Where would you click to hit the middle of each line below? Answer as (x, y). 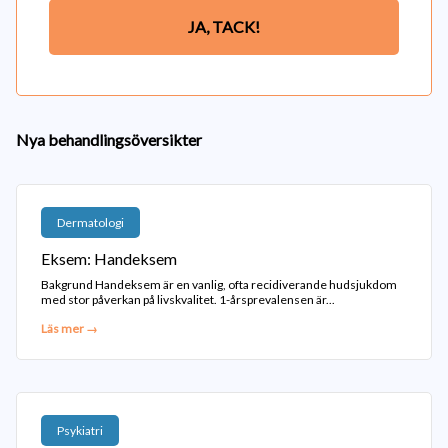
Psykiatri (80, 430)
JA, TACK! (224, 26)
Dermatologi (90, 222)
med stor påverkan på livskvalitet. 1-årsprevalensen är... (188, 299)
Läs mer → (69, 328)
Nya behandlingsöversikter (109, 139)
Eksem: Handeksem (109, 258)
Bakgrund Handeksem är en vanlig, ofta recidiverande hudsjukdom (219, 284)
